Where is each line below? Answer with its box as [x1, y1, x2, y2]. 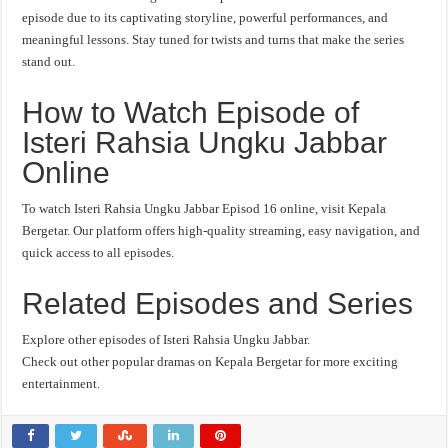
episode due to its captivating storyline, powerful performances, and [22, 10, 389, 25]
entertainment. [22, 376, 101, 391]
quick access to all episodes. [22, 245, 175, 260]
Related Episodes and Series [22, 287, 414, 320]
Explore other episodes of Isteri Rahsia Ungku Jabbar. [22, 332, 311, 347]
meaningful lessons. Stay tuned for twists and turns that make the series [22, 32, 405, 47]
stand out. [22, 54, 76, 69]
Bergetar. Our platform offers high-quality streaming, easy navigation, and [22, 223, 421, 238]
